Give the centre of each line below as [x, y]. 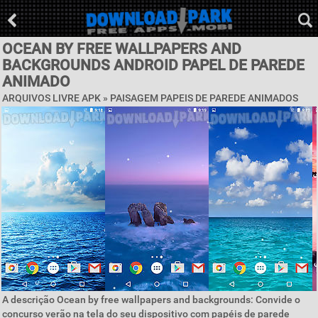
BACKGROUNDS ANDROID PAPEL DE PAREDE [153, 65]
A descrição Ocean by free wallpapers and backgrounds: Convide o [151, 300]
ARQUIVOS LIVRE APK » [56, 98]
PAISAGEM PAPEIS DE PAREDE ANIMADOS [204, 98]
